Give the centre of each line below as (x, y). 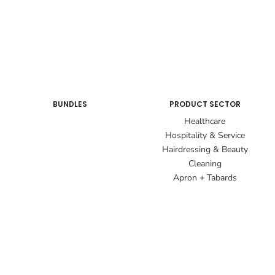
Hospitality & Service (205, 136)
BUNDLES (70, 104)
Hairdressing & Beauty (205, 150)
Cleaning (205, 164)
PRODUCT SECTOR (205, 104)
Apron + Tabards (205, 178)
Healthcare (205, 122)
